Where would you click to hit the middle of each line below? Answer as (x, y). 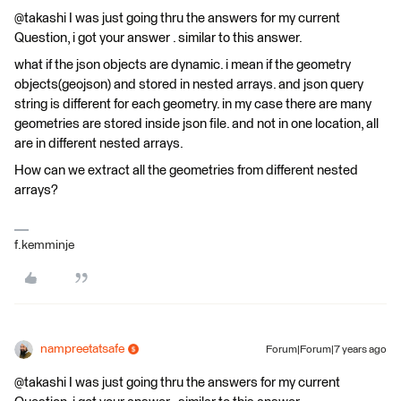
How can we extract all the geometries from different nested (186, 170)
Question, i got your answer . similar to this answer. (158, 38)
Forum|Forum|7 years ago (326, 350)
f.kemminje (44, 245)
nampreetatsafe (82, 349)
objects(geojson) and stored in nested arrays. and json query (189, 84)
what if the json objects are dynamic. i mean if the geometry (183, 64)
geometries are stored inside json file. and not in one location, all (196, 124)
